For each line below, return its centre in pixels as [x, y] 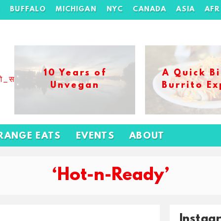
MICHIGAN [76, 10]
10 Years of [75, 74]
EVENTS [95, 136]
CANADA [150, 10]
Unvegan [75, 86]
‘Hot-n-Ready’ [110, 176]
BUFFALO [28, 10]
